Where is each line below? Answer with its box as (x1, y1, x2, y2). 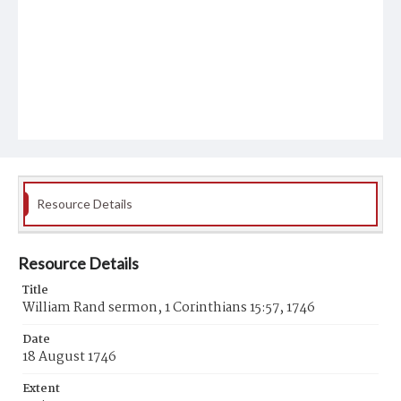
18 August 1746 (22, 346, 116, 368)
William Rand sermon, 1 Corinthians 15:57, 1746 (22, 297, 315, 319)
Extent (22, 380, 60, 398)
